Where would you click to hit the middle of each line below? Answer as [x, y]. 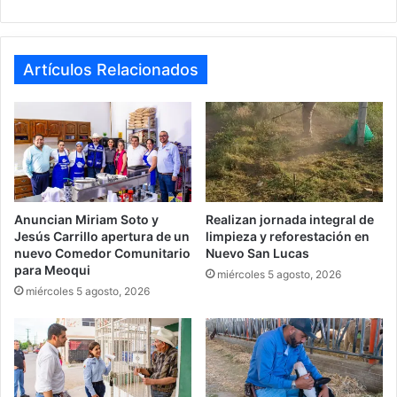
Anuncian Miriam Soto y [86, 219]
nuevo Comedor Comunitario [102, 253]
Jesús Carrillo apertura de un [102, 236]
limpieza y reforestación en [288, 236]
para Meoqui [52, 269]
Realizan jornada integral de [290, 219]
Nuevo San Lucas [257, 253]
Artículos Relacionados [111, 69]
